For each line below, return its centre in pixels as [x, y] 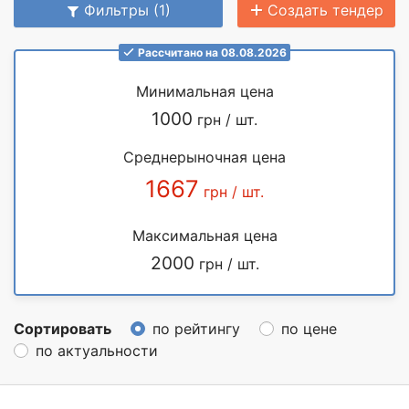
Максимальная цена [204, 235]
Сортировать [63, 328]
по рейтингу [196, 328]
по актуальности [97, 350]
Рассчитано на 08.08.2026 [212, 52]
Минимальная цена [204, 91]
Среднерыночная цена [204, 157]
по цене [309, 328]
